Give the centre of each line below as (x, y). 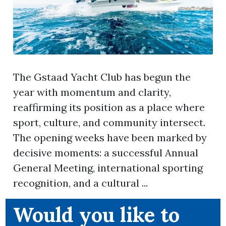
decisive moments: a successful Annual (106, 153)
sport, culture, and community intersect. (109, 123)
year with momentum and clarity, (92, 92)
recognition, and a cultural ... (81, 183)
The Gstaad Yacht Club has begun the (102, 77)
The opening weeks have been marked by (110, 138)
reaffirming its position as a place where (109, 107)
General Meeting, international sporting (108, 168)
